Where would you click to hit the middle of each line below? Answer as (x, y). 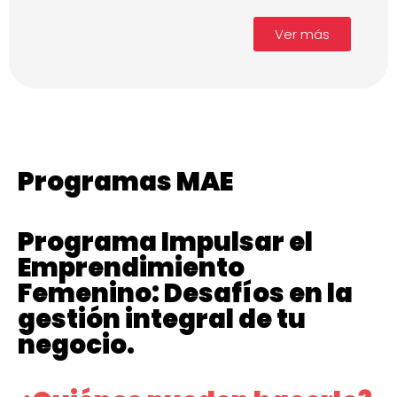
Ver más (302, 35)
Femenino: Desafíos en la (185, 294)
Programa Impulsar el (165, 242)
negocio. (76, 345)
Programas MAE (125, 182)
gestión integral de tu (162, 319)
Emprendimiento (131, 268)
